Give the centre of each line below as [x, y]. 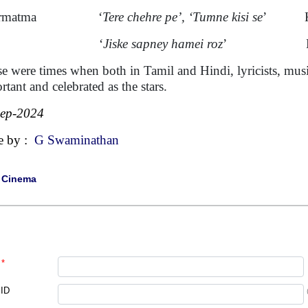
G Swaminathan [77, 140]
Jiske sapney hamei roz [163, 44]
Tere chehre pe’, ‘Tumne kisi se [183, 17]
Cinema [19, 179]
